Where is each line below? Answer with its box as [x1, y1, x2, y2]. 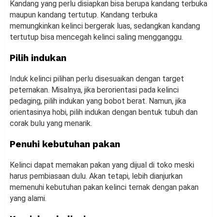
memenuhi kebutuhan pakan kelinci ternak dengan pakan [10, 182, 199, 192]
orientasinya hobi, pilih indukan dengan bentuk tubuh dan [10, 107, 198, 117]
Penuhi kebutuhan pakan [10, 138, 120, 150]
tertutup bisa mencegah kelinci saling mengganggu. [10, 32, 183, 42]
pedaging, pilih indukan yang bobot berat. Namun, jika [10, 96, 186, 106]
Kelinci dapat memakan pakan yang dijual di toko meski [10, 160, 194, 170]
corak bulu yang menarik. [10, 118, 92, 128]
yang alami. [10, 193, 46, 203]
